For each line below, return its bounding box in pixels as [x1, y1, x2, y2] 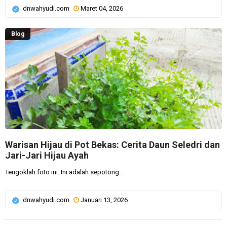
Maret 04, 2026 [81, 5, 123, 12]
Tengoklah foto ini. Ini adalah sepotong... [5, 168, 124, 176]
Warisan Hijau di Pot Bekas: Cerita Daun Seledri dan [5, 139, 220, 150]
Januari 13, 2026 [81, 196, 128, 204]
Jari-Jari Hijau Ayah [5, 150, 89, 161]
